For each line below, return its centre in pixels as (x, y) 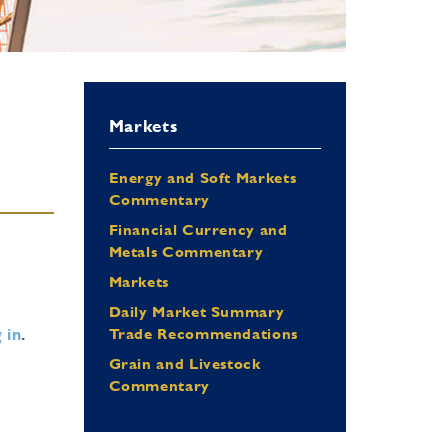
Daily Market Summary (196, 311)
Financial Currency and (198, 229)
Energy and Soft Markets (202, 177)
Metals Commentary (186, 251)
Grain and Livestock (184, 363)
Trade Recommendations (203, 333)
